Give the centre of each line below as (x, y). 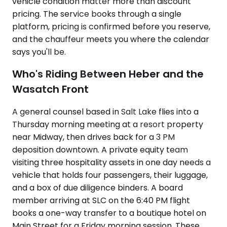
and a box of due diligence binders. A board (98, 188)
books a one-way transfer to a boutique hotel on (109, 213)
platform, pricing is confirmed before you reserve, (111, 26)
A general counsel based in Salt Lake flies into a (105, 112)
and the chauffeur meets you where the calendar (111, 39)
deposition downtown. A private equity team (100, 150)
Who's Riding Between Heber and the (108, 74)
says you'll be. (39, 52)
